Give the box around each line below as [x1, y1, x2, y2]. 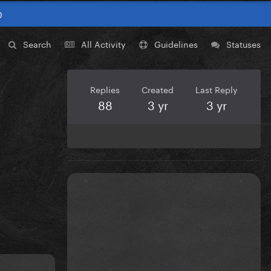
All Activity [81, 37, 126, 51]
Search [23, 37, 51, 51]
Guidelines [154, 37, 198, 51]
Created [142, 82, 174, 96]
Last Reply [195, 82, 238, 96]
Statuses [226, 37, 261, 51]
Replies [90, 82, 120, 96]
